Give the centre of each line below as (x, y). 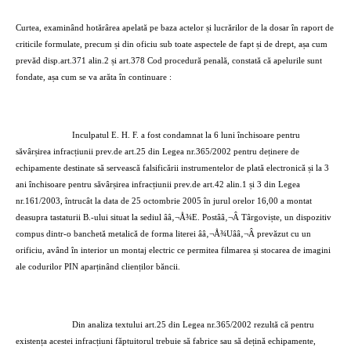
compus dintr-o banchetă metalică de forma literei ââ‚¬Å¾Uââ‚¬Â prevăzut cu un (163, 234)
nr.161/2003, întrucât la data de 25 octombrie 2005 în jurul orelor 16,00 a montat (164, 201)
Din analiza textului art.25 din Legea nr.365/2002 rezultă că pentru (193, 325)
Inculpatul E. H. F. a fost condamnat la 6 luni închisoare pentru (186, 135)
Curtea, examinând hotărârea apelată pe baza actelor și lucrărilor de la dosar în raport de (175, 28)
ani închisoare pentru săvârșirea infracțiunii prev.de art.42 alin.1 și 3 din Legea (158, 185)
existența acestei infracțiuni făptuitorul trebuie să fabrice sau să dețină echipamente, (166, 341)
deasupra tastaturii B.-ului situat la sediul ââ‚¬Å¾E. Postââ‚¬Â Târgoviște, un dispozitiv (174, 217)
